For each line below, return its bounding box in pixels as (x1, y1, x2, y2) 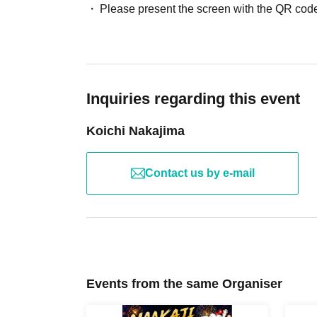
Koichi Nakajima (86, 124, 185, 139)
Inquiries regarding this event (86, 90, 300, 108)
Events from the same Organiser (86, 277, 282, 292)
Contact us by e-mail (144, 167, 255, 180)
